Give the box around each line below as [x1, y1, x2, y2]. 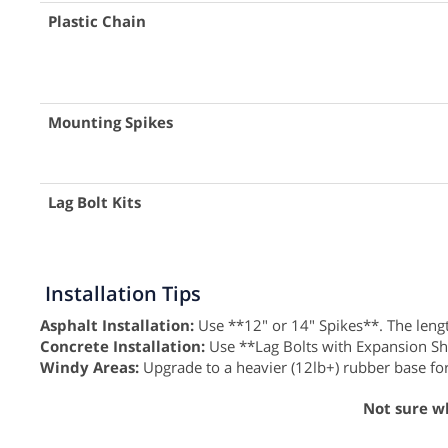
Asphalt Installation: [40, 314, 194, 335]
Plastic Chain [48, 10, 146, 31]
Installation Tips [45, 279, 201, 307]
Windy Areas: [40, 356, 139, 377]
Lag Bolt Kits [48, 191, 141, 212]
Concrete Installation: [40, 335, 205, 356]
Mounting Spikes [48, 111, 173, 132]
